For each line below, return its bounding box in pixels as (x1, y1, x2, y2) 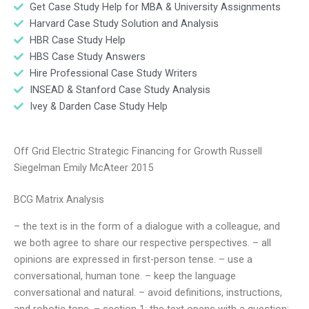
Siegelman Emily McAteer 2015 (14, 161, 153, 175)
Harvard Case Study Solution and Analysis (29, 17, 219, 30)
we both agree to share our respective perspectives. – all (14, 236, 271, 249)
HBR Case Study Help (29, 33, 126, 46)
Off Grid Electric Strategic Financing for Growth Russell (14, 145, 262, 158)
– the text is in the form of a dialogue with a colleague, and (14, 219, 280, 232)
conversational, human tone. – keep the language (14, 269, 236, 282)
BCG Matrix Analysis (14, 193, 104, 206)
